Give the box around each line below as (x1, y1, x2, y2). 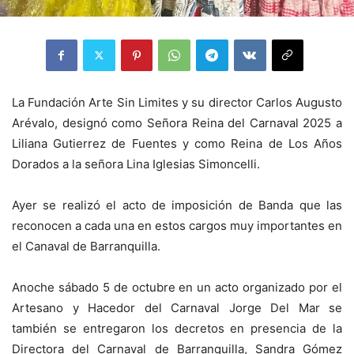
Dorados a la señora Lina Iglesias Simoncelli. (12, 156, 260, 171)
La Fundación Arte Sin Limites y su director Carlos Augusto (12, 94, 342, 110)
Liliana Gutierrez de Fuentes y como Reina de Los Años (12, 135, 342, 151)
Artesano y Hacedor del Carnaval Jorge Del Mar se (12, 299, 342, 315)
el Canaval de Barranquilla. (12, 238, 160, 254)
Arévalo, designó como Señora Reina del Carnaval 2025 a (12, 115, 342, 130)
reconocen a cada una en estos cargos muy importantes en (12, 217, 342, 233)
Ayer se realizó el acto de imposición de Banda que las (12, 197, 342, 213)
